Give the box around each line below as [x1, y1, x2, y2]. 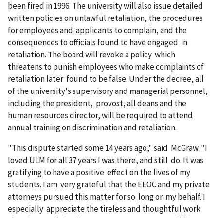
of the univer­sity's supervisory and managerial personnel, [8, 86, 208, 97]
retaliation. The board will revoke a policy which [8, 49, 175, 60]
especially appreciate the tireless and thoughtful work [8, 203, 200, 214]
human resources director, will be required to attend [8, 110, 194, 121]
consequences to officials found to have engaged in [8, 37, 187, 48]
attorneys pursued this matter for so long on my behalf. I [8, 191, 205, 202]
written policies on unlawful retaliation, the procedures [8, 13, 203, 24]
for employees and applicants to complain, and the [8, 25, 187, 36]
